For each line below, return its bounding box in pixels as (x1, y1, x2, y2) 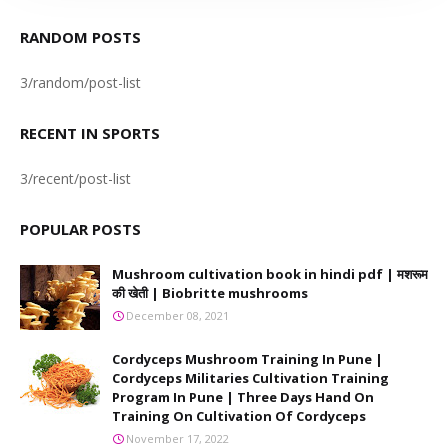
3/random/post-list (20, 73, 141, 92)
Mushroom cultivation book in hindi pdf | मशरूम (112, 265, 428, 283)
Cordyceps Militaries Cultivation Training (112, 369, 389, 387)
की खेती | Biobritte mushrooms (112, 284, 308, 302)
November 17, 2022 (126, 431, 229, 446)
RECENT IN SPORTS (20, 123, 160, 143)
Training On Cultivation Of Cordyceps (112, 407, 366, 425)
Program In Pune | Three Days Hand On (112, 388, 374, 406)
